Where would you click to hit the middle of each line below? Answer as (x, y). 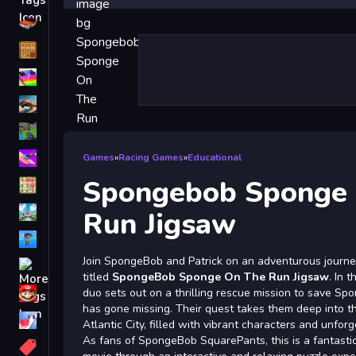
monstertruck (90, 266)
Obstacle (78, 320)
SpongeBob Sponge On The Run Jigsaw (221, 277)
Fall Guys (79, 239)
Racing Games (151, 157)
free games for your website (133, 104)
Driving (73, 23)
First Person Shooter (111, 131)
